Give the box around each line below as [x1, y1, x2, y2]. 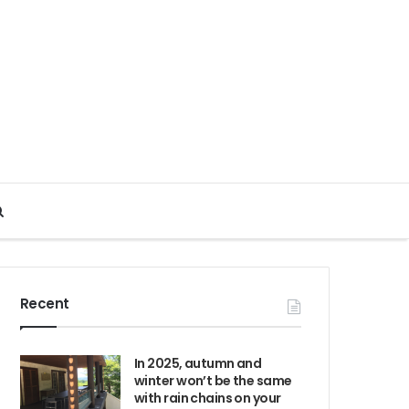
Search [4, 203, 46, 218]
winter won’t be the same [134, 372, 292, 390]
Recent [20, 294, 69, 313]
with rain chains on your [134, 389, 281, 407]
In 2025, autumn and [134, 354, 262, 372]
